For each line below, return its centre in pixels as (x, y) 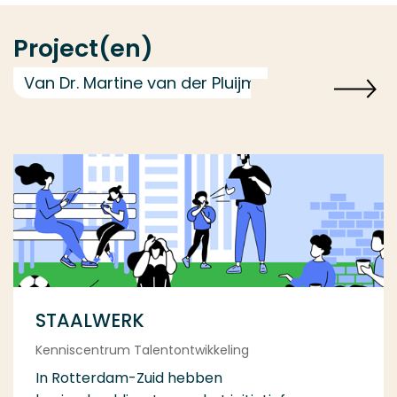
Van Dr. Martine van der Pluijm (140, 83)
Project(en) (83, 49)
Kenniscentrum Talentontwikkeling (142, 350)
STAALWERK (90, 321)
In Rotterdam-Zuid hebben (129, 378)
